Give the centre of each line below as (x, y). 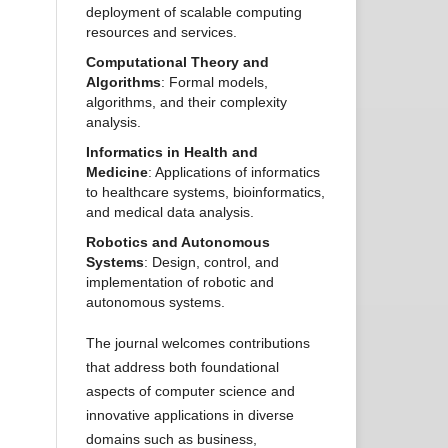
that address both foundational (182, 367)
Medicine (117, 172)
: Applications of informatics (234, 172)
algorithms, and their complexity (186, 102)
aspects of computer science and (190, 391)
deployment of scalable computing (194, 12)
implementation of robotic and (180, 282)
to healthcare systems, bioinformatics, (205, 192)
